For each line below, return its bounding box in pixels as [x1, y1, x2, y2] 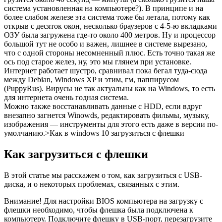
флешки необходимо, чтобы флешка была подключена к [4, 206, 193, 215]
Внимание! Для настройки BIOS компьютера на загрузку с [4, 197, 203, 206]
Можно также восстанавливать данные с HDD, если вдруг [4, 102, 202, 111]
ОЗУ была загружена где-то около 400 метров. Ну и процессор [4, 31, 216, 40]
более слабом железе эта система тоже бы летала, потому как [4, 13, 210, 22]
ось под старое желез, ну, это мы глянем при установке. [4, 57, 191, 66]
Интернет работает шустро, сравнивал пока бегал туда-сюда [4, 66, 207, 75]
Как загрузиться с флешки [4, 148, 148, 161]
